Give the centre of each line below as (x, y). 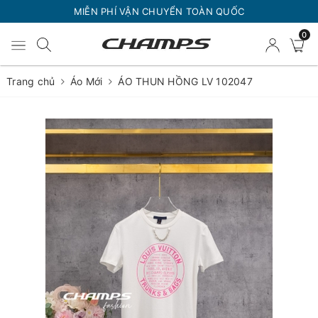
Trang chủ (31, 81)
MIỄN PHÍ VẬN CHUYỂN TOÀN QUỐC (159, 11)
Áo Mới (87, 81)
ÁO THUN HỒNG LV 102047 (185, 81)
